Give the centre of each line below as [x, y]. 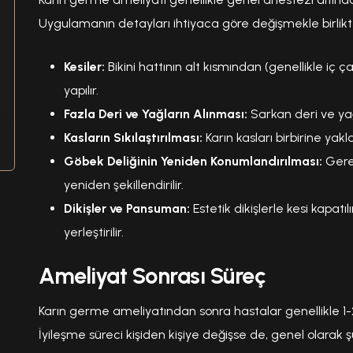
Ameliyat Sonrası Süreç [152, 275]
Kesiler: [84, 66]
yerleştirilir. [94, 232]
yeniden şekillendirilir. [124, 184]
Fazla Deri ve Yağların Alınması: [156, 113]
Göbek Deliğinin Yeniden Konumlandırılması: [193, 161]
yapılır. [81, 90]
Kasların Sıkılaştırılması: [133, 137]
